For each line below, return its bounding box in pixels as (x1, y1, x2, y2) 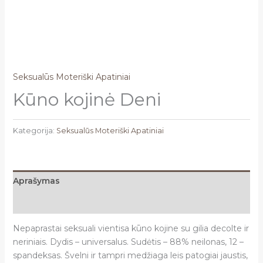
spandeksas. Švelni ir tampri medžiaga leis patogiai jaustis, (12, 249, 248, 261)
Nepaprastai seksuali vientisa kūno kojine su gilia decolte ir (12, 222, 249, 234)
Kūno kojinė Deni (12, 89, 161, 111)
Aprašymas (12, 175, 60, 186)
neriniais (12, 236, 46, 247)
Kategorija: (12, 126, 56, 135)
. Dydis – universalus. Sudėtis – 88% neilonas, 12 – (45, 236, 244, 247)
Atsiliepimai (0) (12, 197, 77, 208)
